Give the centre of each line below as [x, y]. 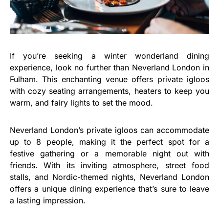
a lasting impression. [48, 201]
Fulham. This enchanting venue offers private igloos [109, 79]
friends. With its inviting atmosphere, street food [109, 165]
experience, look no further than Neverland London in [109, 68]
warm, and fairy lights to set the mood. [81, 103]
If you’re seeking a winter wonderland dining [109, 56]
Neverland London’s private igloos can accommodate [109, 130]
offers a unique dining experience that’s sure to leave [109, 189]
